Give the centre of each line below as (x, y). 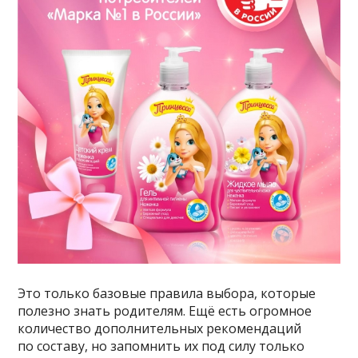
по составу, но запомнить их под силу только (161, 346)
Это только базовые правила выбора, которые (167, 293)
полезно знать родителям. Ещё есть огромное (165, 310)
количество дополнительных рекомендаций (160, 328)
